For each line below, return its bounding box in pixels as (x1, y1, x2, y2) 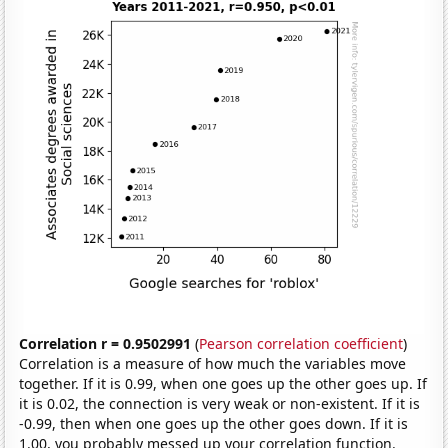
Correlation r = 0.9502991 (19, 333, 192, 353)
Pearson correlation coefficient (199, 333, 404, 353)
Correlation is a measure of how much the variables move (19, 353, 407, 373)
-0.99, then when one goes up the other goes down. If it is (19, 413, 409, 433)
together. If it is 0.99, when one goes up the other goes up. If (19, 373, 428, 393)
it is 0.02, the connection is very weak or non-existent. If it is (19, 393, 421, 413)
